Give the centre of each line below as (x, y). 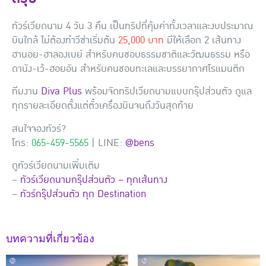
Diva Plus (61, 92)
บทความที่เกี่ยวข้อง (50, 238)
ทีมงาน (26, 92)
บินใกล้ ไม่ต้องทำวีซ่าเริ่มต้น (65, 41)
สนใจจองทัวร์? (39, 129)
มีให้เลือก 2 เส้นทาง (202, 41)
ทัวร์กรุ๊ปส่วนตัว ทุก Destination (83, 194)
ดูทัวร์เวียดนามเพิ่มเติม (56, 166)
